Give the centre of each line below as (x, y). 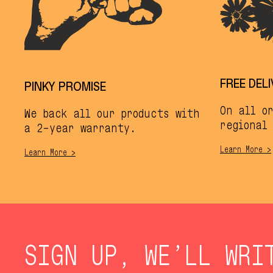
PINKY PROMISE (65, 87)
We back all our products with (112, 113)
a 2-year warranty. (80, 128)
